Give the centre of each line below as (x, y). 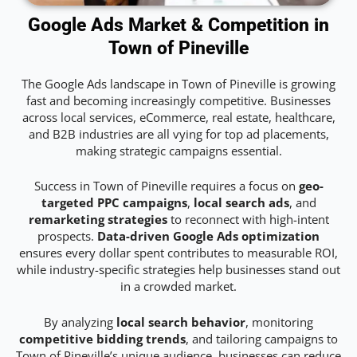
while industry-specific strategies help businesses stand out (178, 270)
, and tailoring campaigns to (262, 338)
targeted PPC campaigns (114, 203)
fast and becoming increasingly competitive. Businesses (178, 101)
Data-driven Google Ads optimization (208, 236)
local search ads (241, 203)
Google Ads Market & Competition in (178, 25)
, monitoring (279, 322)
